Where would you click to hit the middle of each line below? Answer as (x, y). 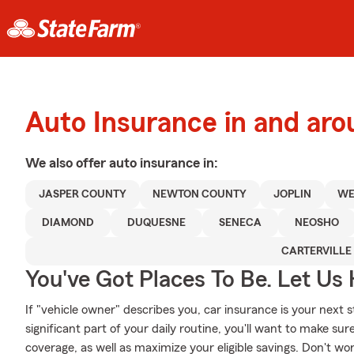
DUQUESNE (156, 223)
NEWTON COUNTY (200, 194)
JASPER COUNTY (82, 194)
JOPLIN (292, 194)
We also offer (67, 163)
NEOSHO (317, 223)
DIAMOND (68, 223)
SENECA (240, 223)
